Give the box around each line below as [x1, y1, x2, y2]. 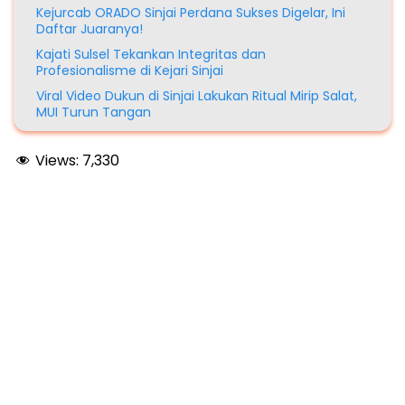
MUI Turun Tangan [36, 103, 151, 122]
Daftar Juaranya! [36, 20, 143, 39]
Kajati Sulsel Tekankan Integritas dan [36, 45, 266, 64]
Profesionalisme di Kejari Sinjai [36, 61, 223, 80]
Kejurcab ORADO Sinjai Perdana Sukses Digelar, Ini [36, 4, 345, 23]
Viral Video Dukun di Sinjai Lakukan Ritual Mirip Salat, [36, 87, 357, 106]
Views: [35, 150, 79, 172]
